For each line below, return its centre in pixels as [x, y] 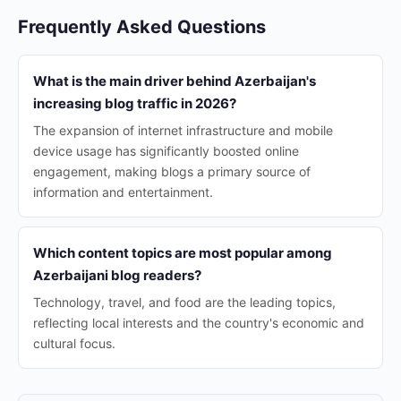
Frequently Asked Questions [142, 27]
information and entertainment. [123, 192]
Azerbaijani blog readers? [117, 275]
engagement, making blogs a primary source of [172, 171]
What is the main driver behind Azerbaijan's [175, 81]
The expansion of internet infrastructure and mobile [183, 130]
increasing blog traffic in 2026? [135, 103]
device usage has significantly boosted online [166, 151]
